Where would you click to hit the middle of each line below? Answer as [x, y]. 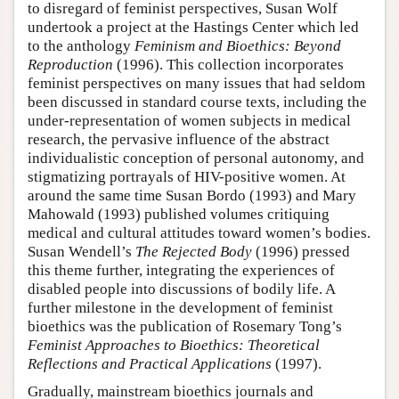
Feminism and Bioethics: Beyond [238, 45]
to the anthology [81, 45]
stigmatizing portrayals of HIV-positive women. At [187, 176]
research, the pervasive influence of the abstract [179, 139]
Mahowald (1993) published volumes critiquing [179, 214]
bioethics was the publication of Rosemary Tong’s [185, 326]
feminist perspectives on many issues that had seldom [196, 83]
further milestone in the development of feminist [180, 307]
